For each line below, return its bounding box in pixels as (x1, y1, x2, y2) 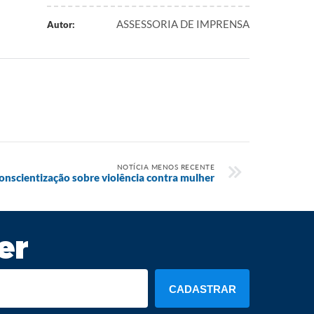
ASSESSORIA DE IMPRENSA (116, 18, 250, 30)
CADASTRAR (168, 283, 236, 295)
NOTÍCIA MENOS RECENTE (116, 163, 214, 171)
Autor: (46, 19, 75, 30)
